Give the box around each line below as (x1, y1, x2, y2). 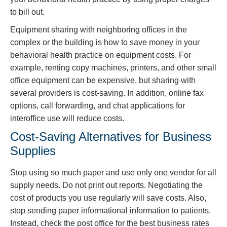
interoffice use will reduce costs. (10, 114, 124, 123)
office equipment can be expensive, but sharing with (10, 76, 196, 85)
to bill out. (10, 8, 45, 17)
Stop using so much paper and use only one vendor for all (10, 168, 216, 177)
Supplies (10, 144, 56, 158)
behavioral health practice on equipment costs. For (10, 51, 191, 60)
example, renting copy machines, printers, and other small (10, 63, 216, 72)
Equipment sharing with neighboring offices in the (10, 25, 187, 34)
